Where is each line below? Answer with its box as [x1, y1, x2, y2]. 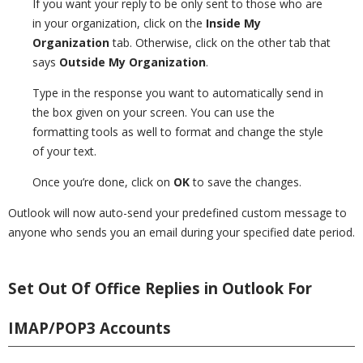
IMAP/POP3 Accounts [8, 318, 171, 338]
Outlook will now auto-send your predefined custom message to [8, 205, 347, 220]
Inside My [206, 15, 261, 31]
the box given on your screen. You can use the [32, 105, 275, 120]
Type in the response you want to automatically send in [32, 85, 323, 100]
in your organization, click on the [32, 15, 206, 31]
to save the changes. [190, 174, 301, 190]
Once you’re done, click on [32, 174, 173, 190]
